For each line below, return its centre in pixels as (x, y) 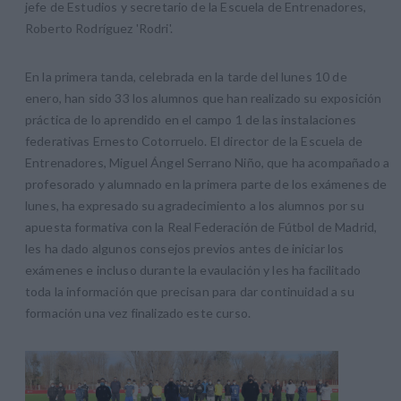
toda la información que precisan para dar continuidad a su (190, 292)
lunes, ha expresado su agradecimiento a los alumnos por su (195, 206)
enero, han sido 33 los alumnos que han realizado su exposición (204, 98)
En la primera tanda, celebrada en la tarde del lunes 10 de (186, 77)
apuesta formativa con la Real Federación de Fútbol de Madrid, (201, 227)
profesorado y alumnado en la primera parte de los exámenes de (206, 184)
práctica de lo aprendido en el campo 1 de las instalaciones (191, 120)
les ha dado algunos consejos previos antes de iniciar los (185, 249)
